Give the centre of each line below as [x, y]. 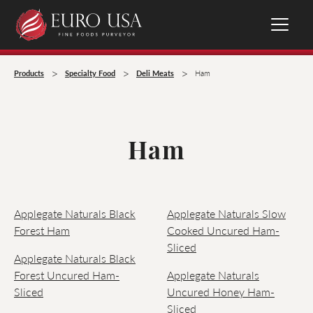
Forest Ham [42, 230]
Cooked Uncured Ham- [223, 230]
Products [29, 73]
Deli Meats [155, 73]
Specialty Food [90, 73]
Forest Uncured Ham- [67, 275]
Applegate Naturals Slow [226, 213]
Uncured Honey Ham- [221, 292]
